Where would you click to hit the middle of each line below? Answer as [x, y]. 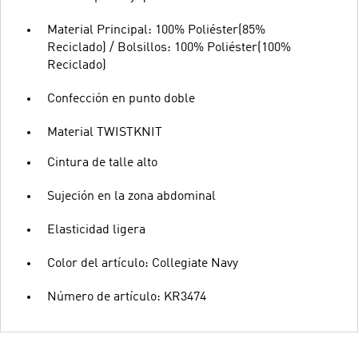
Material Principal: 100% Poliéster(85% [156, 30]
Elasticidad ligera [96, 230]
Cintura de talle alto [102, 163]
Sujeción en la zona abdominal [131, 197]
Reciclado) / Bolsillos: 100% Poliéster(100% [169, 48]
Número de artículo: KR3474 [127, 297]
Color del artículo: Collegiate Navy [143, 264]
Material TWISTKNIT [105, 133]
